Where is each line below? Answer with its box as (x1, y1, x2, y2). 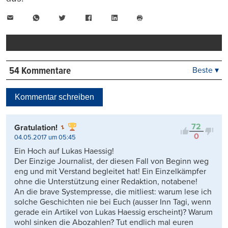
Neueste (149, 80, 182, 92)
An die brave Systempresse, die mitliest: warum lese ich (14, 186, 212, 197)
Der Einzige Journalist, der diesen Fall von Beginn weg (14, 156, 209, 166)
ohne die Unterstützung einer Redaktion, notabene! (14, 176, 197, 187)
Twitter (66, 12, 91, 23)
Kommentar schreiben (15, 92, 94, 101)
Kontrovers (149, 107, 191, 118)
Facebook (92, 12, 127, 23)
